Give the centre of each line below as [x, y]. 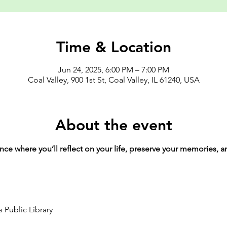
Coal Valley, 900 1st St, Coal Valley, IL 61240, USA [113, 80]
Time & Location [113, 47]
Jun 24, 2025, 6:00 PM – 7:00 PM [113, 70]
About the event [113, 125]
